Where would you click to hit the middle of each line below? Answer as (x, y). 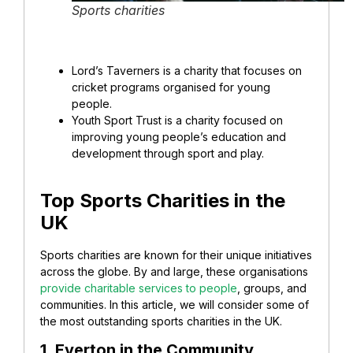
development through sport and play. (168, 154)
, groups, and (272, 288)
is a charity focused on (222, 121)
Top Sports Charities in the (163, 200)
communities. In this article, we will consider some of (175, 304)
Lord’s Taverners (116, 71)
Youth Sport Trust (117, 121)
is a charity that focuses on (231, 71)
